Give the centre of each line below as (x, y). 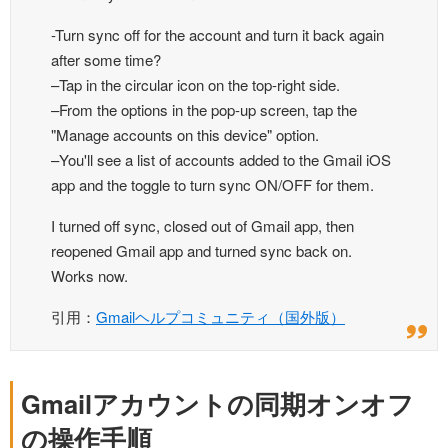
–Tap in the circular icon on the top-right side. (195, 85)
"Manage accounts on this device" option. (185, 135)
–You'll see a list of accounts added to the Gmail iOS (221, 160)
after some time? (106, 60)
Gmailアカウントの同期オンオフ (217, 404)
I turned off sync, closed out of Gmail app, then (202, 226)
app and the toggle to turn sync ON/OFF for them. (212, 185)
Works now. (89, 276)
